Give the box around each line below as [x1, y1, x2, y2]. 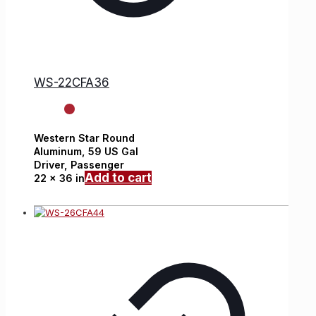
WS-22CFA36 [34, 75, 109, 90]
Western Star [34, 132, 99, 145]
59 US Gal [88, 145, 138, 158]
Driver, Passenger [34, 159, 124, 171]
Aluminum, [34, 145, 88, 158]
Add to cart [85, 171, 152, 186]
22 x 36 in [34, 172, 85, 185]
